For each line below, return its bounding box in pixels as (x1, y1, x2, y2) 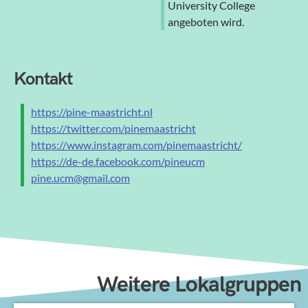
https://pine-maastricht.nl (31, 104, 153, 118)
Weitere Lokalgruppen (97, 271, 301, 298)
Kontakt (14, 68, 72, 90)
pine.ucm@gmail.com (31, 170, 130, 184)
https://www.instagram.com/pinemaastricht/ (31, 137, 242, 151)
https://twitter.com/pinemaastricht (31, 121, 196, 135)
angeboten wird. (168, 15, 244, 29)
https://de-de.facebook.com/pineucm (31, 154, 205, 168)
